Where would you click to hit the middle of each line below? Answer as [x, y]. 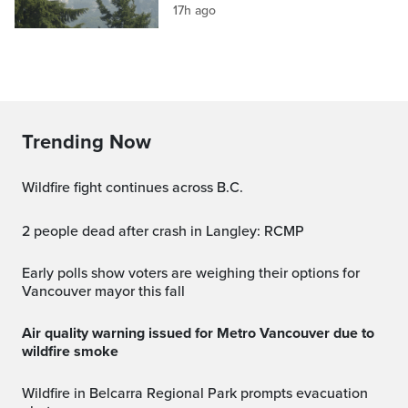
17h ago [195, 10]
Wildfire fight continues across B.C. [139, 187]
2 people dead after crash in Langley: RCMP [167, 231]
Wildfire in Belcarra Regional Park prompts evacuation [28, 393]
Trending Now [87, 142]
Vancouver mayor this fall [103, 291]
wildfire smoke [70, 351]
